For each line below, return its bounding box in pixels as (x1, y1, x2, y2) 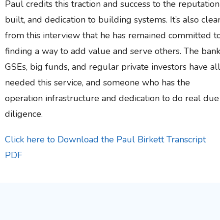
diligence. (5, 108, 43, 120)
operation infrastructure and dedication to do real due (5, 92, 219, 105)
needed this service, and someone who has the (5, 77, 190, 89)
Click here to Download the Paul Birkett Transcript (5, 134, 206, 146)
